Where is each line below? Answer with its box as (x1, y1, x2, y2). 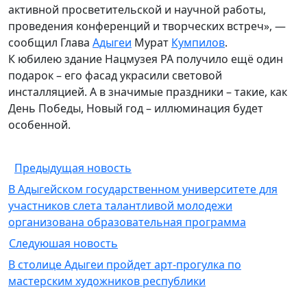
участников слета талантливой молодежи (8, 197, 232, 213)
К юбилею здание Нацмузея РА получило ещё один (8, 51, 283, 66)
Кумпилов (171, 34, 225, 50)
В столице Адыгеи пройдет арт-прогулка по (8, 256, 241, 272)
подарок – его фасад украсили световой (8, 67, 222, 83)
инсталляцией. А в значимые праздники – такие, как (8, 84, 287, 99)
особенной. (8, 116, 71, 132)
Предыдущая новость (14, 160, 132, 175)
